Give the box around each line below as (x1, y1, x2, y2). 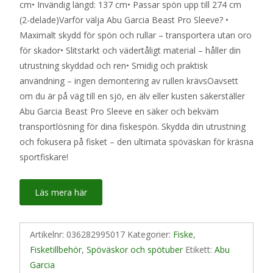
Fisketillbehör (30, 243, 82, 255)
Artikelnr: (30, 228, 66, 240)
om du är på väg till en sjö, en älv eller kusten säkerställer (19, 90, 245, 102)
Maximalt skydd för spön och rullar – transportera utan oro (19, 29, 252, 41)
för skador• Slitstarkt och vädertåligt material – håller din (19, 44, 241, 56)
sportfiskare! (19, 151, 68, 163)
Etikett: (185, 243, 214, 255)
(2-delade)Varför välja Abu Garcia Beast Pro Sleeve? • (19, 13, 229, 26)
